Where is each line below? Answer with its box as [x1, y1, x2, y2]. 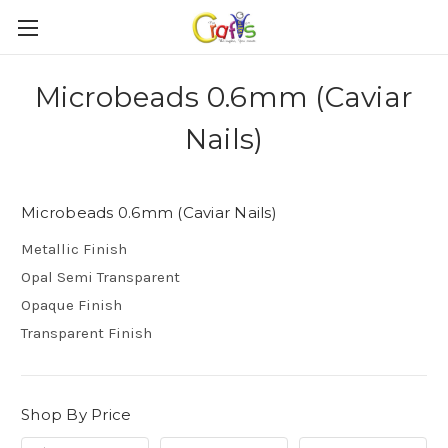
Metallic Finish [21, 239, 127, 258]
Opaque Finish [21, 295, 122, 314]
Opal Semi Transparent [21, 267, 180, 286]
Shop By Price [21, 404, 132, 424]
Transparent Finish [21, 323, 152, 342]
